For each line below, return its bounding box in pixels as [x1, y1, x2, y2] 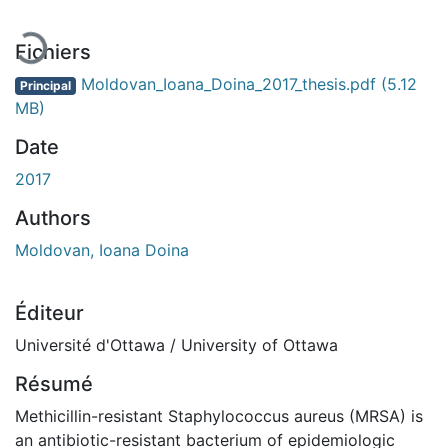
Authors [15, 205, 91, 230]
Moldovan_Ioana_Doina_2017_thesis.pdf [75, 73, 381, 94]
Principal [19, 77, 71, 93]
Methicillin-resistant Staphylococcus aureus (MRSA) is [15, 405, 423, 426]
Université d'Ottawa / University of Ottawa [15, 334, 338, 355]
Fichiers [15, 39, 91, 64]
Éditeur [15, 300, 84, 325]
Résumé [15, 371, 93, 396]
